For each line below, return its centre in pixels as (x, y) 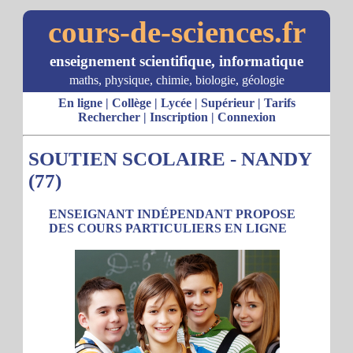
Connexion (246, 117)
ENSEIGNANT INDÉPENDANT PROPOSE (172, 214)
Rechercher (109, 117)
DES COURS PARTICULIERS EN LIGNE (168, 228)
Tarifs (279, 103)
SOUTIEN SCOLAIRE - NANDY (170, 159)
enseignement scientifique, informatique (176, 61)
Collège (131, 103)
